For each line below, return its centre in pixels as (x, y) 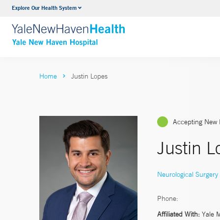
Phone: (168, 198)
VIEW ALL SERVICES (110, 28)
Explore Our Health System (44, 8)
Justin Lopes (89, 76)
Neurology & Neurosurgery (117, 9)
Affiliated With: (179, 214)
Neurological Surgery (188, 174)
